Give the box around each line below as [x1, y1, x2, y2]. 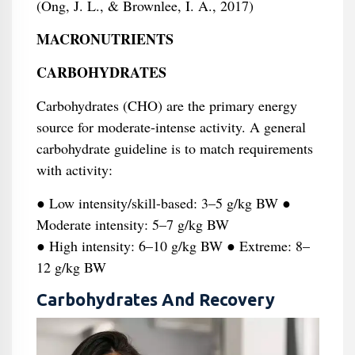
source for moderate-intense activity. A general [36, 117, 306, 136]
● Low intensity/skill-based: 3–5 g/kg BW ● [36, 193, 291, 212]
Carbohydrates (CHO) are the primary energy [36, 96, 297, 115]
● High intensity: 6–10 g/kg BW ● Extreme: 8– [36, 236, 310, 255]
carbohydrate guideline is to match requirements [36, 139, 313, 158]
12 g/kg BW [36, 258, 106, 277]
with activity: [36, 160, 113, 179]
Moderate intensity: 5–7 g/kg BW [36, 215, 229, 234]
